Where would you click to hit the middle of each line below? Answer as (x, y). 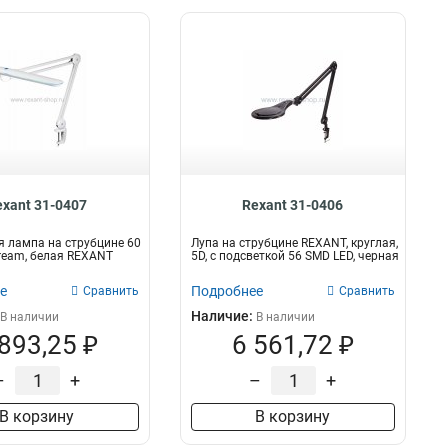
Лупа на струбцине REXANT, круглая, (294, 243)
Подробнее (226, 291)
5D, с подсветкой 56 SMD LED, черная (294, 256)
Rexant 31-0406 (293, 205)
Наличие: (223, 316)
